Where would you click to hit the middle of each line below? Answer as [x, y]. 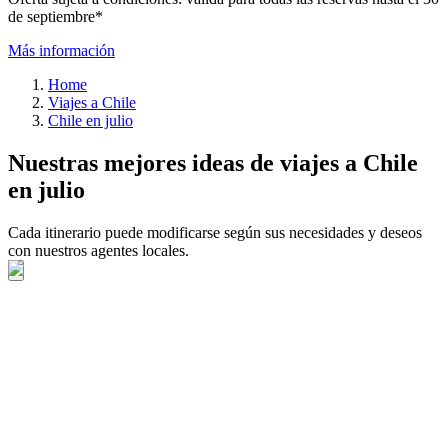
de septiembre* [55, 17]
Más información [61, 51]
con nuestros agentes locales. [98, 251]
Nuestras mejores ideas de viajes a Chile [213, 163]
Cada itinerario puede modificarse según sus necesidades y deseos [215, 233]
